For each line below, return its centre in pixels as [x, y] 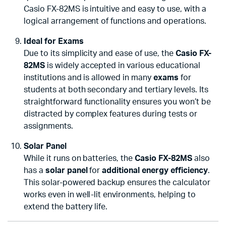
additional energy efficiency [155, 171]
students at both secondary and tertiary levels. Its [116, 90]
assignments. [48, 126]
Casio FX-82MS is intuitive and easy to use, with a [115, 9]
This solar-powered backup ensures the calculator [117, 183]
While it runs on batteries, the [79, 159]
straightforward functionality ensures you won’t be [117, 102]
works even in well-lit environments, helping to [110, 195]
